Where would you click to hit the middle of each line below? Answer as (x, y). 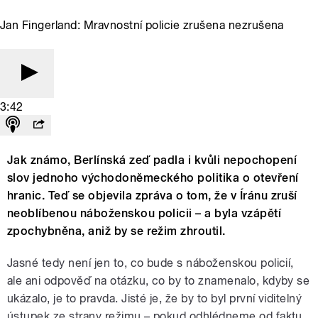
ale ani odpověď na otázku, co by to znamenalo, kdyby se (159, 280)
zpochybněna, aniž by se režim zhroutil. (116, 231)
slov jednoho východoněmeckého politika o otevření (153, 177)
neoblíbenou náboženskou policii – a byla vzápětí (144, 213)
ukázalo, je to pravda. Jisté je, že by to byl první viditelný (155, 298)
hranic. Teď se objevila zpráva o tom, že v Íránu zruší (152, 195)
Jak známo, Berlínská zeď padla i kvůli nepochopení (152, 160)
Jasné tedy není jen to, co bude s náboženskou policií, (150, 263)
